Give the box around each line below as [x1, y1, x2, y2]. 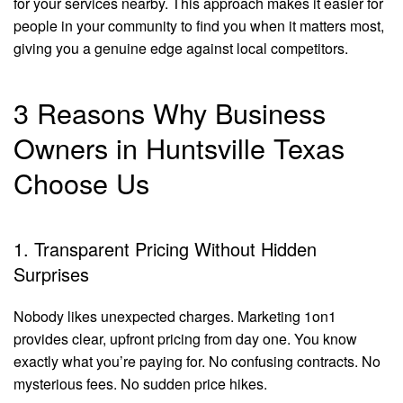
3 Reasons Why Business [13, 93, 326, 132]
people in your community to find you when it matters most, [13, 15, 384, 36]
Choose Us [13, 163, 149, 202]
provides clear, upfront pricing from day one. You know [13, 328, 357, 349]
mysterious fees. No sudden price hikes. [13, 373, 267, 394]
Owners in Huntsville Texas [13, 128, 345, 167]
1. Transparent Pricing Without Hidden [13, 236, 317, 262]
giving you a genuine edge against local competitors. [13, 38, 348, 58]
